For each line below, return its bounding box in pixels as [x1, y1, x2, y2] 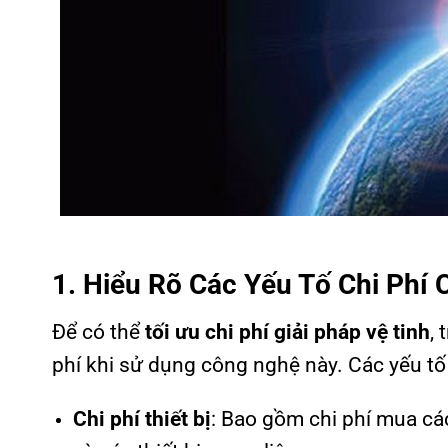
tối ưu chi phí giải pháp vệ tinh [145, 319, 430, 344]
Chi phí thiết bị [72, 406, 211, 431]
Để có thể [52, 319, 145, 344]
